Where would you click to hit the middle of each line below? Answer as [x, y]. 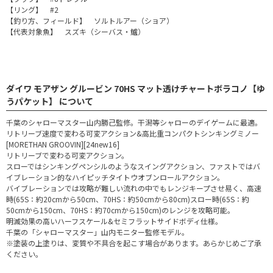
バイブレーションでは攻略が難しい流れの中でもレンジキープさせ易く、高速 [134, 188]
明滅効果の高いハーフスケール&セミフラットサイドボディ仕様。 [114, 221]
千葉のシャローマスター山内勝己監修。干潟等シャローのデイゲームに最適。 [134, 122]
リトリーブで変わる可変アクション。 [67, 155]
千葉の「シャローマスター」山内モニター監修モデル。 [97, 232]
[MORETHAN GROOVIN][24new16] [63, 144]
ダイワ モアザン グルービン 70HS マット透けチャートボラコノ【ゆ [136, 89]
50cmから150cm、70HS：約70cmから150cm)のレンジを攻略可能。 [120, 210]
